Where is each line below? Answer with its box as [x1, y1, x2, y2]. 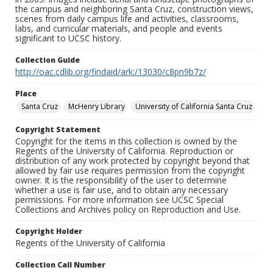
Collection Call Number [15, 260, 105, 271]
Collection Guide [15, 55, 80, 66]
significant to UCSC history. [15, 32, 121, 44]
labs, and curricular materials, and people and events [15, 23, 222, 35]
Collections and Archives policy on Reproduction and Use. [15, 204, 241, 216]
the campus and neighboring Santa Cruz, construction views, [15, 3, 253, 15]
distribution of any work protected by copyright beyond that [15, 155, 250, 167]
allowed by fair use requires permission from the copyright [15, 165, 245, 177]
